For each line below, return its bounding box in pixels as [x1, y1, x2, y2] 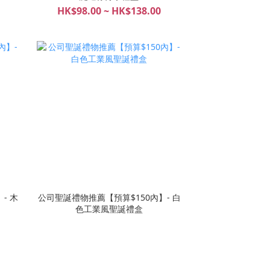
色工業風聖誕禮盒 [75, 203, 143, 215]
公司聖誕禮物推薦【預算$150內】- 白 [37, 192, 181, 204]
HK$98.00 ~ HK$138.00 [57, 4, 161, 18]
